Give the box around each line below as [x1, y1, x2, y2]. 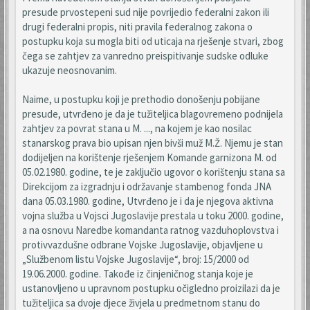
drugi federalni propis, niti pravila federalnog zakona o [22, 20, 253, 33]
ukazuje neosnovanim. [22, 64, 117, 77]
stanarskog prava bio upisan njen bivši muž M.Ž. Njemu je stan [22, 136, 283, 149]
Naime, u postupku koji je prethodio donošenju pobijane [22, 93, 260, 106]
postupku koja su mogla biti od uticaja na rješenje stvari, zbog [22, 35, 284, 48]
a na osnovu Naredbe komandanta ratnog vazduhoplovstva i [22, 224, 279, 237]
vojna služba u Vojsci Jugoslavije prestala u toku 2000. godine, [22, 209, 284, 222]
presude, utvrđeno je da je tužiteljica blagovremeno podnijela [22, 107, 283, 120]
